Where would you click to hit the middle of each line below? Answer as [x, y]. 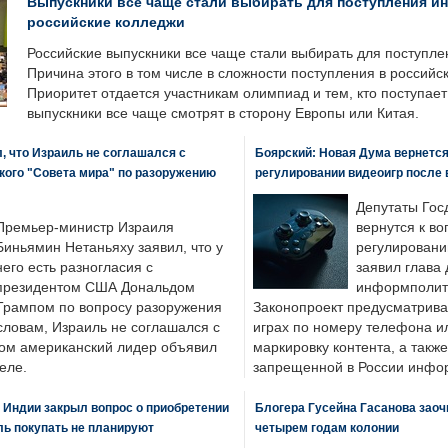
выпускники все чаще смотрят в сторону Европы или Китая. [223, 113]
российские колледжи [106, 22]
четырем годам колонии [326, 427]
